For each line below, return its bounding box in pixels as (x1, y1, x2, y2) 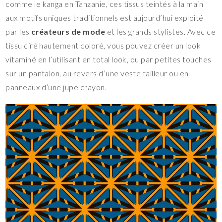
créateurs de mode (31, 27, 106, 37)
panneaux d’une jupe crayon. (5, 82, 107, 92)
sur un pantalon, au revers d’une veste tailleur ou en (5, 68, 189, 78)
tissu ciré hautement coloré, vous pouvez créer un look (5, 41, 201, 51)
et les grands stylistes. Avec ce (105, 27, 216, 37)
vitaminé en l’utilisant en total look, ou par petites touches (5, 55, 212, 64)
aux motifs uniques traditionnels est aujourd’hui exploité (5, 13, 204, 23)
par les (5, 27, 32, 37)
